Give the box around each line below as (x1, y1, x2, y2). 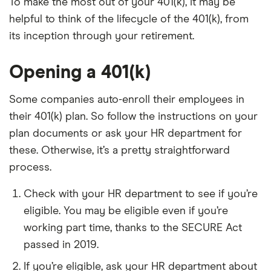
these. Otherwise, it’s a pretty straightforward (9, 145, 230, 156)
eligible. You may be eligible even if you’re (24, 205, 228, 217)
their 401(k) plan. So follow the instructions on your (9, 111, 258, 122)
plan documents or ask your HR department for (9, 128, 242, 139)
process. (9, 162, 51, 173)
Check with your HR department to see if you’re (24, 188, 258, 200)
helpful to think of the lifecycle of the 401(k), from (9, 13, 249, 25)
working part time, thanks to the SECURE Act (24, 222, 242, 233)
